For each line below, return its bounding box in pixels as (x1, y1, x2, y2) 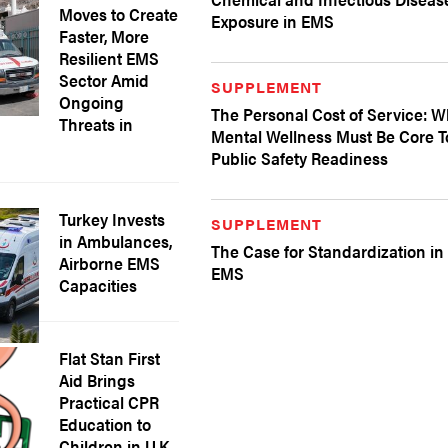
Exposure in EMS (211, 9, 335, 33)
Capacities (59, 273, 138, 297)
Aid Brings (59, 368, 136, 392)
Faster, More (59, 24, 150, 48)
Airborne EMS (59, 251, 161, 275)
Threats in (59, 112, 134, 136)
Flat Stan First (59, 346, 161, 370)
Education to (59, 412, 152, 436)
